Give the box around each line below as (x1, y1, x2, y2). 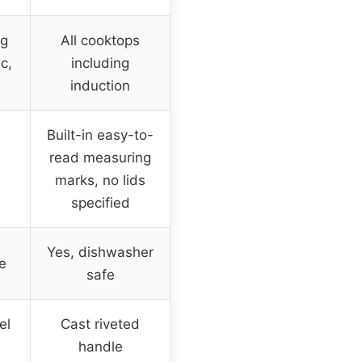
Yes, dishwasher (47, 244, 154, 261)
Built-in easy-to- (47, 127, 154, 144)
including (71, 55, 129, 72)
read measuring (49, 149, 151, 166)
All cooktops (61, 32, 140, 49)
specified (70, 195, 130, 212)
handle (78, 339, 123, 356)
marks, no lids (55, 172, 145, 189)
